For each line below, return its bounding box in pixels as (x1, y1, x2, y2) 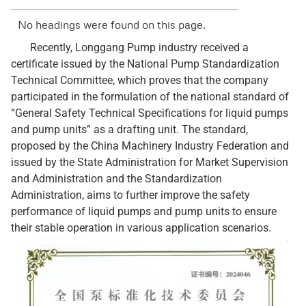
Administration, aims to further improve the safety (11, 189, 250, 201)
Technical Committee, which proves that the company (11, 74, 268, 87)
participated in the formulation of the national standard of (11, 90, 289, 103)
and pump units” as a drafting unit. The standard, (11, 123, 248, 136)
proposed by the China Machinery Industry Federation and (11, 139, 289, 152)
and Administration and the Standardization (11, 172, 222, 185)
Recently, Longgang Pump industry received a (11, 41, 249, 54)
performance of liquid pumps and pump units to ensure (11, 205, 277, 218)
